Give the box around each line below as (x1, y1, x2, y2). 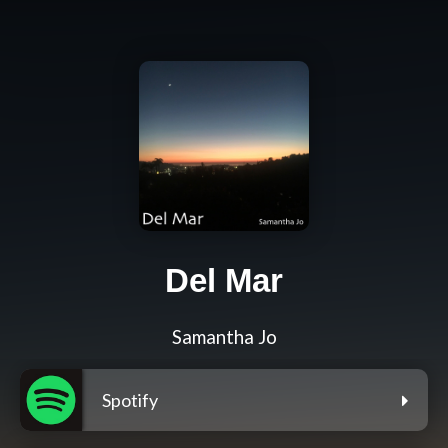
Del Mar (165, 262, 283, 300)
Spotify (102, 389, 158, 412)
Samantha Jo (171, 326, 277, 349)
